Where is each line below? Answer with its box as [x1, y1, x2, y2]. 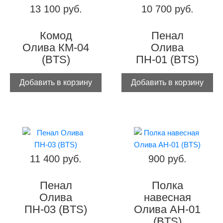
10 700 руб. [141, 3, 194, 15]
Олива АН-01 [134, 203, 201, 216]
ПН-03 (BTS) [24, 203, 87, 216]
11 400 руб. [30, 153, 82, 165]
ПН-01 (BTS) [136, 53, 199, 66]
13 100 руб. [29, 3, 82, 15]
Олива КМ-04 [22, 41, 89, 54]
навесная [143, 191, 191, 204]
